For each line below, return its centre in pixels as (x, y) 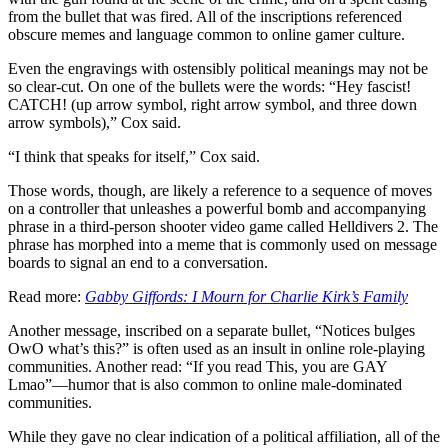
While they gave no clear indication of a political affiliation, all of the (224, 437)
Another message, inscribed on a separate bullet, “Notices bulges (211, 331)
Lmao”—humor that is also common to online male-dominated (205, 385)
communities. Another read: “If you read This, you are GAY (197, 367)
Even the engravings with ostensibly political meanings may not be (218, 69)
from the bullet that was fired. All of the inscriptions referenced (205, 17)
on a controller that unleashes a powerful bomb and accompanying (217, 209)
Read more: (46, 297)
